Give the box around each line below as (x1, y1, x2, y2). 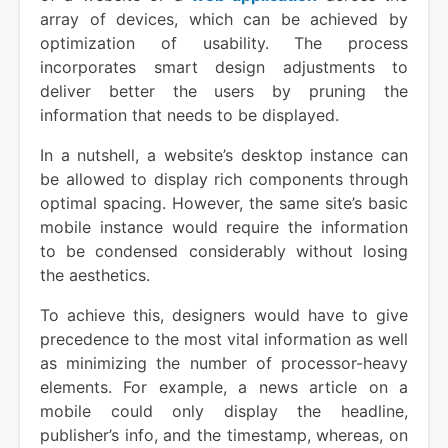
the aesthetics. (40, 264, 150, 285)
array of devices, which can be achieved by (40, 8, 408, 29)
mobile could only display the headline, (40, 400, 408, 421)
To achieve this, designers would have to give (40, 304, 408, 325)
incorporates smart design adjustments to (40, 56, 408, 77)
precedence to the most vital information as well (40, 328, 408, 349)
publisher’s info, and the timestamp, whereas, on (40, 424, 408, 445)
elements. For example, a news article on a (40, 376, 408, 397)
